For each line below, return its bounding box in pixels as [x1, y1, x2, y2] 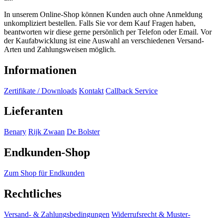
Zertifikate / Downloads [4, 86, 77, 95]
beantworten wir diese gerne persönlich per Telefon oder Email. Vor [4, 27, 212, 36]
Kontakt [79, 86, 104, 95]
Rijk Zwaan [28, 127, 65, 136]
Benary [4, 127, 26, 136]
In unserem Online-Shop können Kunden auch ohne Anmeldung [4, 10, 202, 18]
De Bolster [67, 127, 100, 136]
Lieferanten [4, 105, 63, 118]
